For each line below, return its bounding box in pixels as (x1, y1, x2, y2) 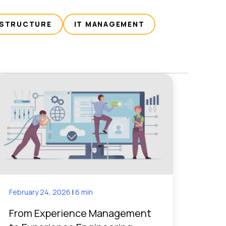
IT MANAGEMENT (74, 19, 145, 29)
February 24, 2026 (9, 187, 73, 197)
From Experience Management (9, 206, 152, 220)
